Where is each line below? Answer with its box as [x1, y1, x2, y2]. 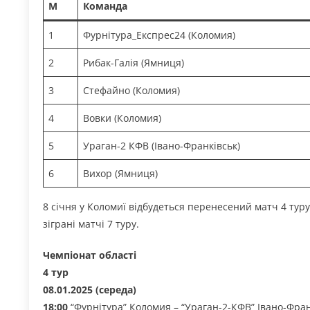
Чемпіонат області [43, 248, 136, 262]
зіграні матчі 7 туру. [43, 217, 139, 230]
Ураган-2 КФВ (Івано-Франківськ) [83, 138, 240, 152]
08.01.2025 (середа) [43, 282, 136, 296]
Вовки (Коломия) [83, 111, 161, 125]
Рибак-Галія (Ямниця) [83, 55, 184, 69]
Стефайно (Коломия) [83, 83, 180, 97]
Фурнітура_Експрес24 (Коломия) [83, 28, 235, 42]
